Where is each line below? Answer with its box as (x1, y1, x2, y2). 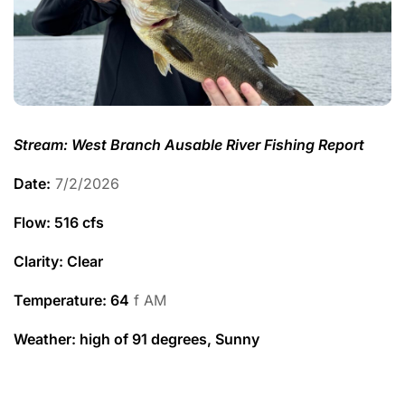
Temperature (14, 290, 102, 309)
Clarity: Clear (14, 251, 103, 270)
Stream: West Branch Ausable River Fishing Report (14, 135, 368, 154)
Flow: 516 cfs (14, 212, 104, 231)
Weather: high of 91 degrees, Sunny (14, 329, 263, 348)
